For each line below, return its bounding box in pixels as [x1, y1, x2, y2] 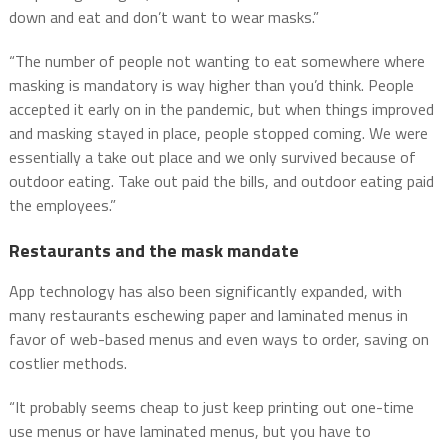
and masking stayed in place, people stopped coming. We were [8, 121, 428, 146]
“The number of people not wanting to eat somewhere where [8, 49, 425, 74]
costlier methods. [8, 351, 127, 376]
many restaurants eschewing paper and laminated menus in [8, 303, 408, 328]
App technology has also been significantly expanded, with [8, 279, 402, 304]
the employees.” [8, 193, 116, 218]
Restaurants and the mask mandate [8, 237, 299, 265]
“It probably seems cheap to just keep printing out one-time [8, 395, 414, 420]
